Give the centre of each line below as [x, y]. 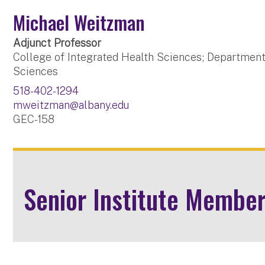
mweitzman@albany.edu [71, 105]
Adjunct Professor [57, 43]
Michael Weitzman [79, 22]
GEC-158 [34, 119]
